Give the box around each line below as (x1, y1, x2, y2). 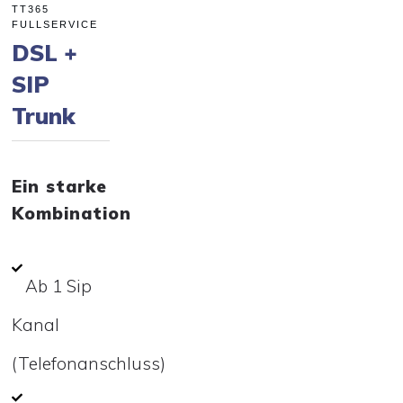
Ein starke (12, 175, 107, 197)
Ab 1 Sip (25, 274, 92, 297)
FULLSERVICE (12, 18, 98, 30)
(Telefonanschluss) (12, 352, 166, 374)
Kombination (12, 201, 131, 224)
